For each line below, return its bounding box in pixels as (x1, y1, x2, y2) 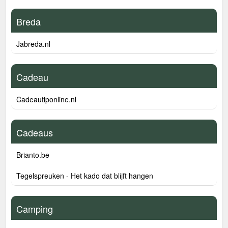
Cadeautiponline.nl (16, 94, 76, 104)
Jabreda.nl (16, 39, 50, 49)
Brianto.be (16, 150, 49, 160)
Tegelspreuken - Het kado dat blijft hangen (16, 170, 153, 181)
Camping (16, 202, 53, 215)
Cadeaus (16, 126, 53, 139)
